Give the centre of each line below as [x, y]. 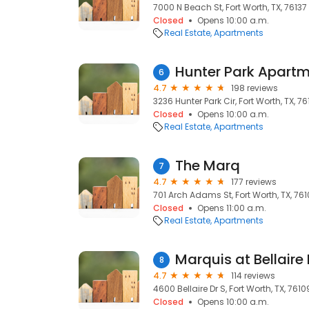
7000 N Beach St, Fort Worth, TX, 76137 [230, 7]
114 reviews [253, 276]
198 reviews [255, 88]
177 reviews [254, 182]
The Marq [208, 166]
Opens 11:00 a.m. [232, 208]
